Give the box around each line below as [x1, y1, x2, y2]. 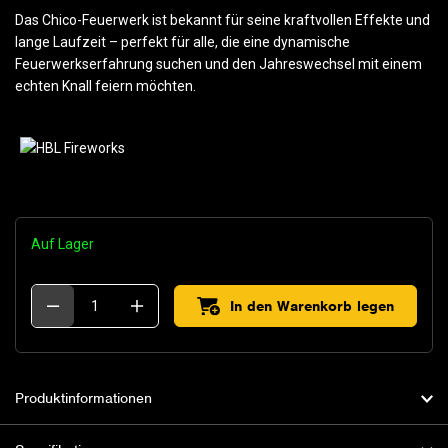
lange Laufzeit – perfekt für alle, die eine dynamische [15, 34, 350, 51]
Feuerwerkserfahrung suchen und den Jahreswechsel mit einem [15, 56, 422, 73]
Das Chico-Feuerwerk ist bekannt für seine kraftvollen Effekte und [15, 12, 430, 29]
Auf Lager [31, 236, 94, 253]
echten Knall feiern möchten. [15, 78, 196, 95]
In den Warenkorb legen [230, 297, 394, 316]
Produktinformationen [15, 389, 152, 408]
